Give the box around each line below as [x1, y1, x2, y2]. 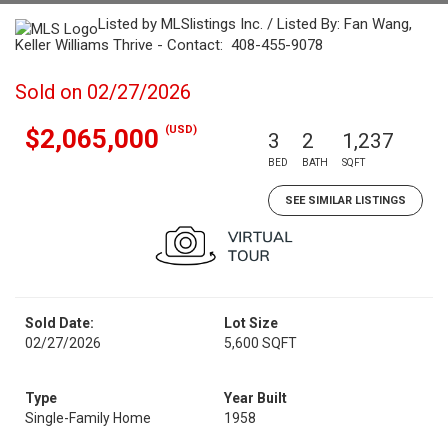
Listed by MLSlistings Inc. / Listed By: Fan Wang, [98, 15, 412, 33]
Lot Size [224, 315, 278, 331]
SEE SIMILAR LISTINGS [285, 194, 406, 207]
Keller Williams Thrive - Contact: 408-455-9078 [15, 36, 323, 54]
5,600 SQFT [224, 335, 297, 351]
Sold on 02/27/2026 [15, 80, 191, 104]
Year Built [224, 390, 287, 406]
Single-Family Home [25, 410, 151, 426]
